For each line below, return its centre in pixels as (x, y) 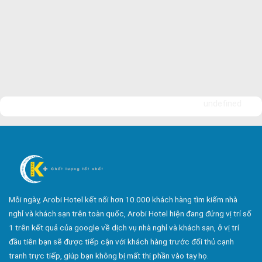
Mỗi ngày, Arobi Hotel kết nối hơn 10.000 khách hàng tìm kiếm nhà (123, 199)
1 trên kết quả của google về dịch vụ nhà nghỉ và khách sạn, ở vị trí (124, 227)
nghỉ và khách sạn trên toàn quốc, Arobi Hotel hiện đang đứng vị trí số (130, 213)
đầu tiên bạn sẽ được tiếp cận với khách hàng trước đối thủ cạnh (121, 242)
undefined (223, 104)
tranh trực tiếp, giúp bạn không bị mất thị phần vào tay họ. (109, 256)
